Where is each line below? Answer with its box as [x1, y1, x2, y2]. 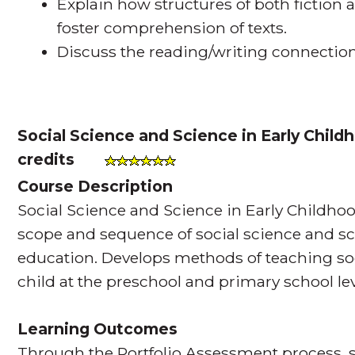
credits [17, 149, 75, 169]
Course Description [17, 177, 174, 197]
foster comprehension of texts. [57, 17, 288, 37]
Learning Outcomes [17, 319, 178, 339]
